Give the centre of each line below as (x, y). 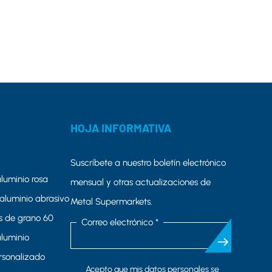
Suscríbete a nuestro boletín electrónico (148, 162)
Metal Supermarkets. (112, 201)
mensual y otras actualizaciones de (141, 182)
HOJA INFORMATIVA (121, 127)
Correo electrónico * (120, 223)
